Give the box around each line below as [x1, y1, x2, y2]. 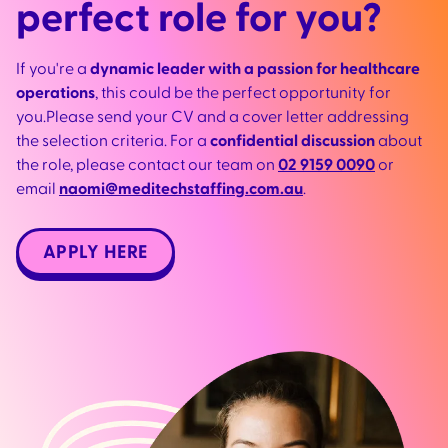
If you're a [16, 61, 90, 78]
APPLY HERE [43, 243, 148, 262]
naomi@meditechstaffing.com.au [59, 181, 303, 198]
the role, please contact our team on [16, 157, 278, 174]
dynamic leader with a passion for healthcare [90, 61, 420, 78]
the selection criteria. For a [16, 133, 210, 150]
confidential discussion [210, 133, 375, 150]
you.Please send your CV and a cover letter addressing [16, 109, 409, 126]
